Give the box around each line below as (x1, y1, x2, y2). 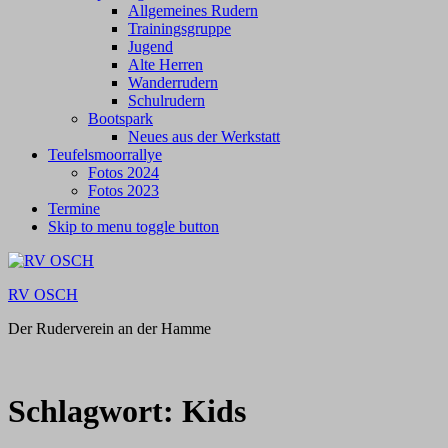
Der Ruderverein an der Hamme (8, 320, 211, 337)
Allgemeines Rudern (128, 2, 258, 19)
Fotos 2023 (88, 182, 159, 199)
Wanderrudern (128, 74, 218, 91)
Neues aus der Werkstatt (128, 128, 280, 145)
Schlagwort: (8, 393, 182, 430)
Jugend (128, 38, 173, 55)
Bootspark (88, 110, 153, 127)
